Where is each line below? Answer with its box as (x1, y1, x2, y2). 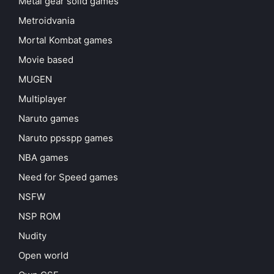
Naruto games (18, 113, 79, 125)
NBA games (18, 152, 68, 164)
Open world (18, 250, 68, 262)
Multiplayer (18, 93, 67, 105)
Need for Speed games (18, 171, 118, 183)
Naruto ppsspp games (18, 132, 113, 144)
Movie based (18, 54, 73, 66)
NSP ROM (18, 210, 61, 223)
